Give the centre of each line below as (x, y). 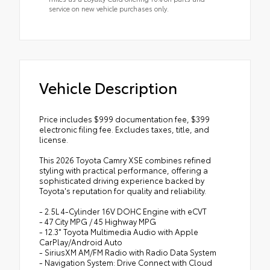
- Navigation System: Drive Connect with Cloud (126, 262)
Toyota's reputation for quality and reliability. (123, 190)
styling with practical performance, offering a (124, 170)
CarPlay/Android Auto (81, 241)
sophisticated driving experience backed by (122, 180)
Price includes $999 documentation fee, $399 (124, 118)
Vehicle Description (108, 87)
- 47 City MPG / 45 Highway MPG (98, 221)
